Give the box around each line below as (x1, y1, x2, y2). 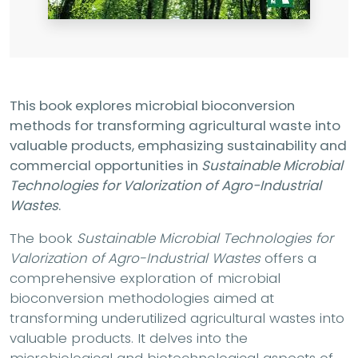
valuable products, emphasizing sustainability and (10, 135, 347, 155)
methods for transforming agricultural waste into (10, 115, 340, 135)
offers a (261, 248, 316, 268)
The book (10, 228, 77, 248)
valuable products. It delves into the (10, 328, 248, 348)
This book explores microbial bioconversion (10, 95, 295, 115)
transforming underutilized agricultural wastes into (10, 308, 344, 328)
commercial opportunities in (10, 155, 201, 175)
